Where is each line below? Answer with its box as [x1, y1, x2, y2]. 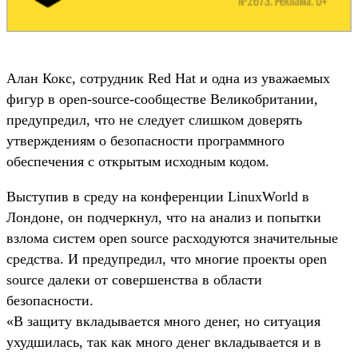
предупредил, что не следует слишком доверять [6, 111, 302, 128]
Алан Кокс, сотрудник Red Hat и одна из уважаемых [6, 70, 330, 86]
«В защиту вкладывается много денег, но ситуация [6, 312, 320, 329]
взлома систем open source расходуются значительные [6, 229, 338, 246]
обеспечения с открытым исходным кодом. [6, 153, 273, 169]
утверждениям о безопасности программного [6, 132, 284, 149]
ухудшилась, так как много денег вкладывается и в [6, 333, 321, 350]
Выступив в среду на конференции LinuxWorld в [6, 188, 309, 205]
